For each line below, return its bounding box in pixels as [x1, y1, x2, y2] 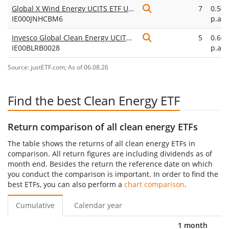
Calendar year [74, 200, 122, 210]
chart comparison [124, 179, 185, 189]
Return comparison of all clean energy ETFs [8, 121, 198, 133]
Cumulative [16, 200, 55, 210]
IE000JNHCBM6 [12, 14, 63, 24]
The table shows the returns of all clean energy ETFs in [8, 139, 195, 148]
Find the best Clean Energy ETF [8, 92, 180, 109]
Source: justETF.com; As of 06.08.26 [8, 63, 108, 71]
